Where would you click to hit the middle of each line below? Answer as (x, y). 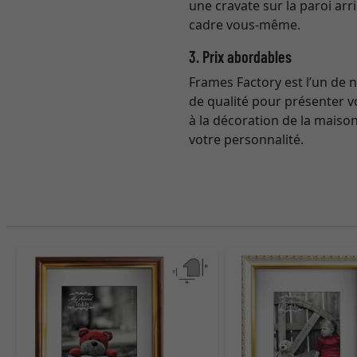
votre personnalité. (247, 139)
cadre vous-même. (245, 25)
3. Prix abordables (241, 57)
